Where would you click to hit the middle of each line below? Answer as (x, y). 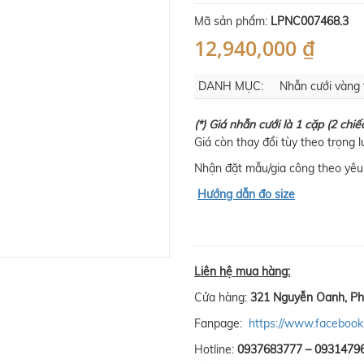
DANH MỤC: (231, 87)
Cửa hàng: (222, 298)
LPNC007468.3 (310, 22)
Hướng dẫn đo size (246, 195)
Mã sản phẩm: (232, 22)
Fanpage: (221, 324)
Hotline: (216, 350)
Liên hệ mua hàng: (242, 272)
